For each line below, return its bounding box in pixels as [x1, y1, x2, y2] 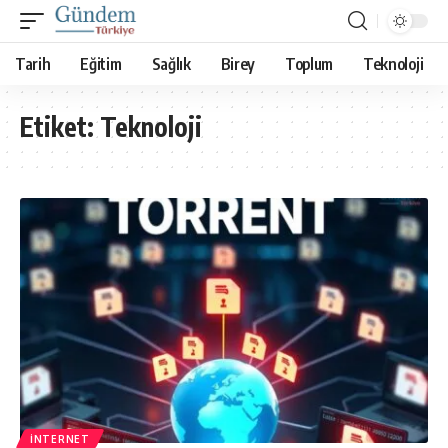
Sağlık [151, 54, 191, 74]
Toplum [285, 54, 334, 74]
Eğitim [80, 54, 122, 74]
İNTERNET [30, 432, 90, 445]
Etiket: [20, 110, 100, 143]
